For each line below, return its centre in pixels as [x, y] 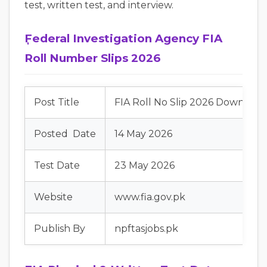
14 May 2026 [143, 134]
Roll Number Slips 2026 [92, 58]
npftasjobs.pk [146, 229]
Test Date [57, 165]
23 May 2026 [145, 165]
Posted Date [65, 134]
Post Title [57, 102]
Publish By [60, 229]
